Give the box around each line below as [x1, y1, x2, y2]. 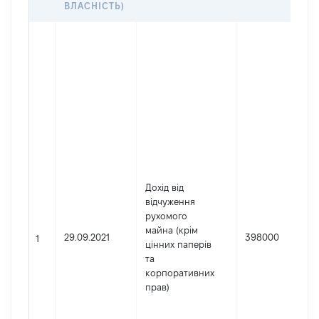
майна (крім [145, 225, 198, 235]
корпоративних [145, 268, 214, 278]
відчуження [145, 197, 195, 206]
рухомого [145, 211, 187, 221]
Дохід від [145, 182, 184, 192]
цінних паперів [145, 239, 211, 249]
